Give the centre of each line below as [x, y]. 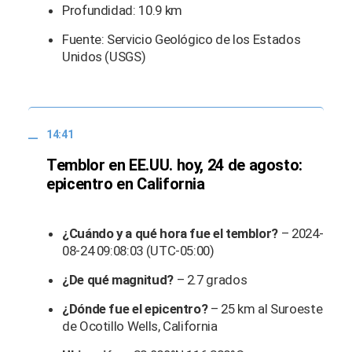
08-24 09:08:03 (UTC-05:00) [140, 250]
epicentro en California [128, 183]
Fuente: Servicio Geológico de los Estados [181, 40]
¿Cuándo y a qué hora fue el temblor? [170, 233]
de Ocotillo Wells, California [141, 326]
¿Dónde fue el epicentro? [136, 308]
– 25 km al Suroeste [267, 308]
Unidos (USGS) [104, 57]
